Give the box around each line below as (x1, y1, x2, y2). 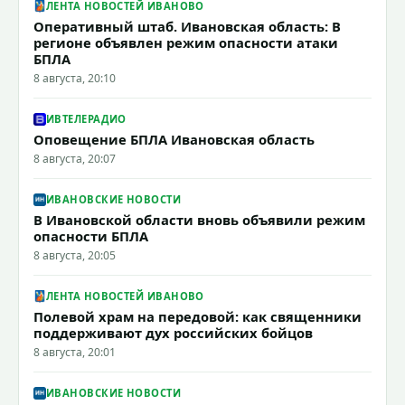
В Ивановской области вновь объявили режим (33, 210, 365, 229)
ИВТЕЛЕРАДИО (46, 112, 127, 127)
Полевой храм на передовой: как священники (33, 306, 362, 325)
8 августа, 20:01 (33, 344, 116, 360)
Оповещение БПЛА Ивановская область (33, 129, 315, 148)
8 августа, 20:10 (33, 70, 116, 86)
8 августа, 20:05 (33, 247, 116, 263)
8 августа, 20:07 (33, 150, 116, 166)
